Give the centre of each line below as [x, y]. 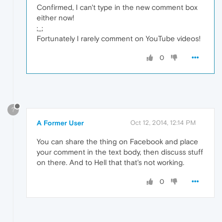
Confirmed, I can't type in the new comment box [117, 7]
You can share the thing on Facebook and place [117, 141]
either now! [55, 18]
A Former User [60, 123]
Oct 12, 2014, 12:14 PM [163, 122]
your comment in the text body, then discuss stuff [120, 152]
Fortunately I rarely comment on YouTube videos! [119, 39]
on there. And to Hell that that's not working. [111, 162]
